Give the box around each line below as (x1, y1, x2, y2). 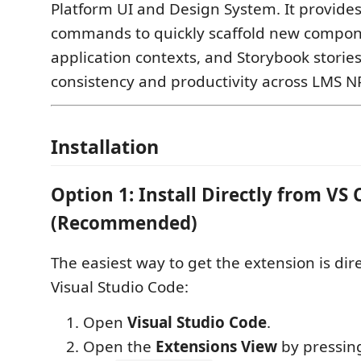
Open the (83, 336, 156, 357)
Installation (51, 134, 159, 160)
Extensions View (156, 336, 277, 357)
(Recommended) (51, 210, 197, 235)
